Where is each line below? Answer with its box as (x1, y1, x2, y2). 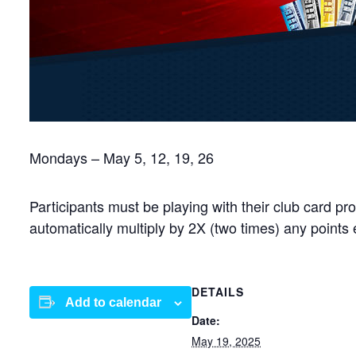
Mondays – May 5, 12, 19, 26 (29, 147, 214, 168)
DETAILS (192, 284, 244, 300)
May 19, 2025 (192, 333, 261, 349)
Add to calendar (65, 296, 161, 309)
